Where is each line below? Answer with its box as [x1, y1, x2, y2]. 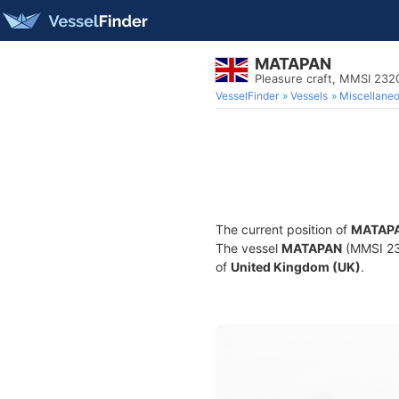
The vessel [216, 240, 281, 256]
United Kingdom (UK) [231, 259, 361, 274]
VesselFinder [216, 89, 279, 102]
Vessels [290, 89, 328, 102]
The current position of [216, 222, 351, 237]
